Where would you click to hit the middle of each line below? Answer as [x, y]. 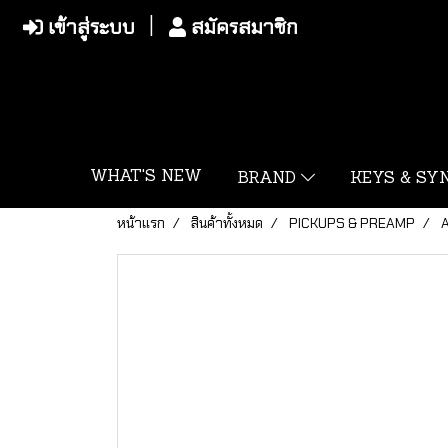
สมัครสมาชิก [242, 27]
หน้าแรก [141, 223]
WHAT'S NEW [145, 177]
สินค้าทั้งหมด [227, 223]
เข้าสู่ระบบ [89, 27]
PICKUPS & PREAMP [352, 223]
